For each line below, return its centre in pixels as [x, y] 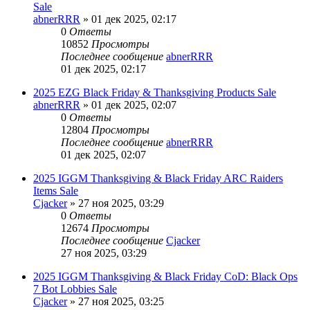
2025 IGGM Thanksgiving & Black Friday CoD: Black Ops [165, 277]
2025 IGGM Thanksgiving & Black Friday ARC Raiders [158, 179]
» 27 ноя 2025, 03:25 [116, 302]
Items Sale [56, 191]
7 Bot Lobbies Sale [75, 289]
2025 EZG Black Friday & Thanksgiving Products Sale [155, 93]
